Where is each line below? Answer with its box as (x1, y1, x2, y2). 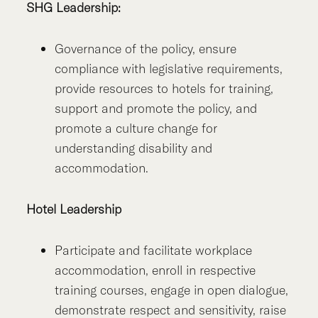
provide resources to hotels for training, (55, 79, 274, 97)
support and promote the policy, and (55, 99, 258, 116)
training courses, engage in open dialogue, (55, 281, 289, 298)
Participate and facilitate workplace (55, 241, 253, 258)
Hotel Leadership (26, 200, 122, 217)
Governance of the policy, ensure (55, 40, 237, 57)
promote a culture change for (55, 119, 218, 136)
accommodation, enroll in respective (55, 261, 256, 278)
